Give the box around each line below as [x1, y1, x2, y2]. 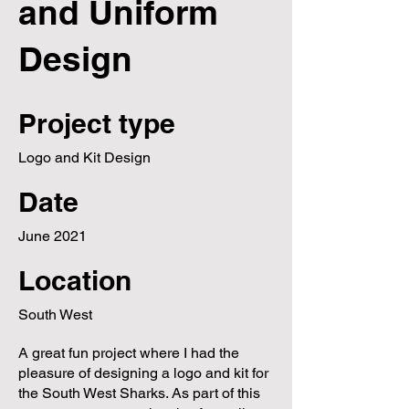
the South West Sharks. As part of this [18, 384, 260, 402]
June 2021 [18, 227, 87, 245]
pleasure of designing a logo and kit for [18, 364, 268, 382]
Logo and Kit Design [18, 149, 151, 166]
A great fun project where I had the [18, 344, 239, 362]
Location [18, 264, 131, 297]
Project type [18, 107, 175, 140]
